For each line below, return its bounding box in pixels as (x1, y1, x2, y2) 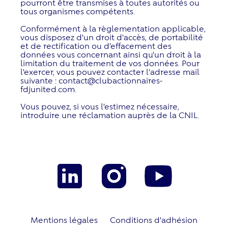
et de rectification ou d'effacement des (20, 40, 172, 50)
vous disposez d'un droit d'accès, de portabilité (20, 32, 203, 42)
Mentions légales (31, 214, 98, 224)
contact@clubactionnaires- (59, 75, 162, 85)
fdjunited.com (20, 83, 75, 94)
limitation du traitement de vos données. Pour (20, 58, 199, 68)
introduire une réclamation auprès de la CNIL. (20, 109, 199, 120)
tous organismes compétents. (20, 6, 135, 16)
